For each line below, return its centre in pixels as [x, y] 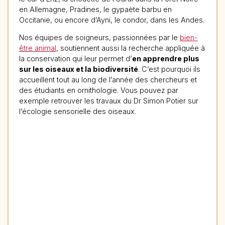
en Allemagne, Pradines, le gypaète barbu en [95, 9]
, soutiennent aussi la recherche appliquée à [130, 48]
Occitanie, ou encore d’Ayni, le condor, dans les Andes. [111, 20]
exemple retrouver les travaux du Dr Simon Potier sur [108, 101]
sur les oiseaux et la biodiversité [78, 69]
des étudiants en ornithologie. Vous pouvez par [98, 90]
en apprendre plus [165, 59]
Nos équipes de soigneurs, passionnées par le [99, 38]
